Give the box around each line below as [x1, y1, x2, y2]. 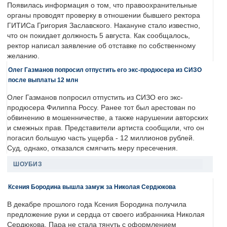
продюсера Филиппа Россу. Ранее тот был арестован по [7, 104, 196, 112]
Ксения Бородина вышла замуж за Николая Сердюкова [8, 183, 176, 191]
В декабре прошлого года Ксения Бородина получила [7, 201, 186, 209]
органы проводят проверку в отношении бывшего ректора [7, 12, 200, 20]
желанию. [7, 52, 40, 60]
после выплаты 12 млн [8, 77, 78, 84]
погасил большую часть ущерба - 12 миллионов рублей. [7, 134, 195, 142]
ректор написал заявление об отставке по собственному [7, 42, 196, 50]
